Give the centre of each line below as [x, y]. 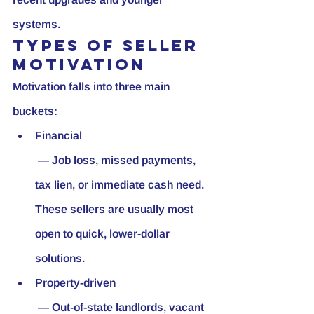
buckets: [35, 111]
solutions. [60, 258]
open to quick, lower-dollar [104, 233]
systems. [36, 24]
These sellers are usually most [116, 209]
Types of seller [109, 45]
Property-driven [75, 282]
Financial [59, 135]
